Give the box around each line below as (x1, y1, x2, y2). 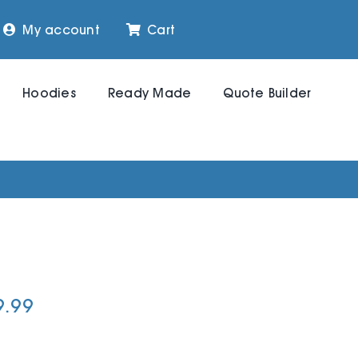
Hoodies (22, 85, 76, 101)
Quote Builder (223, 85, 312, 101)
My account (22, 22, 100, 38)
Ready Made (107, 85, 192, 101)
